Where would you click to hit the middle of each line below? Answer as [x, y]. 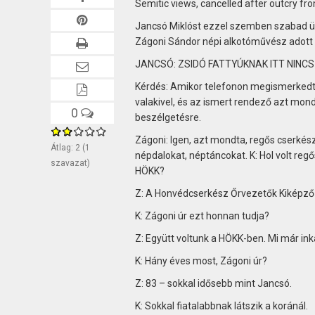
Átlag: [63, 147]
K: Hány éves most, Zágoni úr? [201, 261]
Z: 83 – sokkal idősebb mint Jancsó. [213, 283]
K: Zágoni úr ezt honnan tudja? [202, 216]
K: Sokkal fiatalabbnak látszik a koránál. [221, 306]
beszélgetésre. [168, 117]
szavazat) [70, 163]
